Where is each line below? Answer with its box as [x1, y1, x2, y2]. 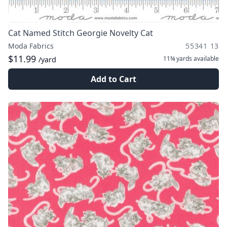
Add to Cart [91, 73, 136, 85]
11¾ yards [163, 54, 192, 63]
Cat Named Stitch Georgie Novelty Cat [8, 27, 153, 39]
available [192, 54, 219, 63]
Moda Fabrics [8, 41, 54, 51]
